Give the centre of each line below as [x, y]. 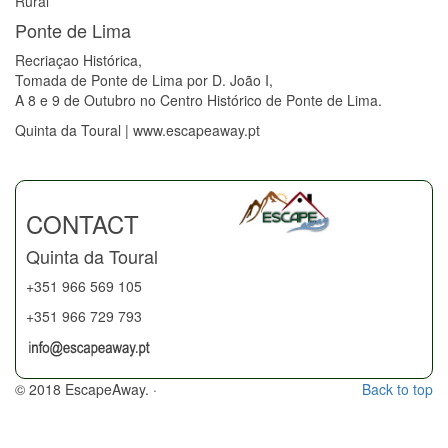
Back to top [397, 389]
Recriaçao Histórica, [78, 59]
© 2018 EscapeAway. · [86, 389]
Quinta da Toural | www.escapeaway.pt [137, 129]
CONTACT [82, 223]
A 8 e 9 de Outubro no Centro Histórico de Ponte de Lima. [198, 99]
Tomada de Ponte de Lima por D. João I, [144, 79]
